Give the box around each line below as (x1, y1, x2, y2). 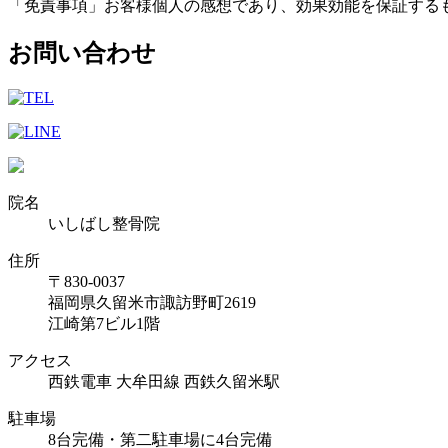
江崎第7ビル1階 (48, 314, 160, 332)
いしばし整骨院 (48, 214, 160, 232)
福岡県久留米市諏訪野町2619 (48, 293, 256, 311)
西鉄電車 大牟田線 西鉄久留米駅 (48, 372, 280, 390)
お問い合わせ (8, 39, 156, 66)
